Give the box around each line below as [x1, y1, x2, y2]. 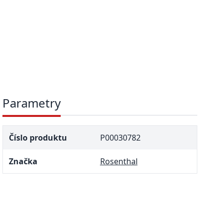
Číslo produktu [9, 132, 68, 144]
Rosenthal [100, 156, 138, 167]
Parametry [2, 95, 61, 111]
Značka [9, 156, 38, 167]
